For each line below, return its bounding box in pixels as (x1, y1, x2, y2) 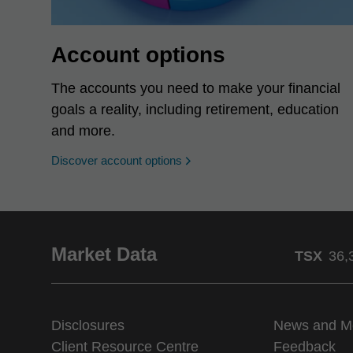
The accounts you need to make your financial (51, 80, 340, 96)
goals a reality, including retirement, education (51, 102, 339, 117)
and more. (51, 123, 115, 139)
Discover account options (51, 154, 182, 167)
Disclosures (51, 318, 124, 333)
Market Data (51, 243, 157, 265)
